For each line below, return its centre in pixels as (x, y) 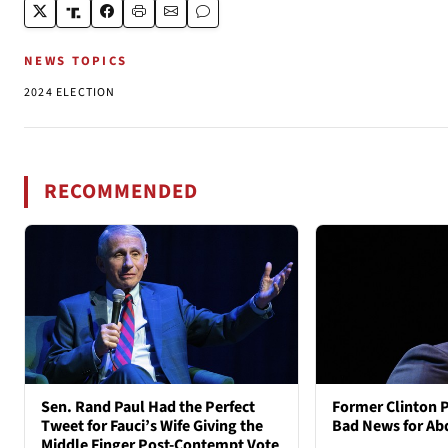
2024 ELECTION (70, 93)
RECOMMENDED (121, 192)
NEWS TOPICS (76, 61)
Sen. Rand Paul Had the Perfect (148, 406)
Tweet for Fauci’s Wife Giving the (152, 425)
